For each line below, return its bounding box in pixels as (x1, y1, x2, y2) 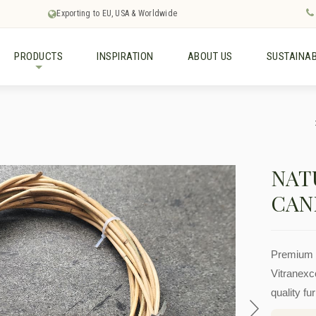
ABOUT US (187, 50, 233, 63)
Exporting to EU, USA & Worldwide (56, 8, 178, 18)
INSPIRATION (97, 50, 154, 63)
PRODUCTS (14, 50, 63, 63)
